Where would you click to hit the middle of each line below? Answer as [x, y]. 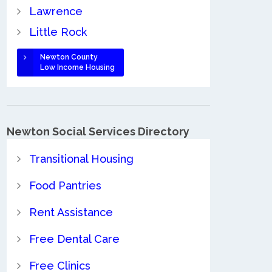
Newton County [69, 57]
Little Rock [58, 32]
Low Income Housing [77, 67]
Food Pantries [65, 186]
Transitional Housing [81, 159]
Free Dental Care [74, 239]
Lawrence [56, 11]
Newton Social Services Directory [98, 131]
